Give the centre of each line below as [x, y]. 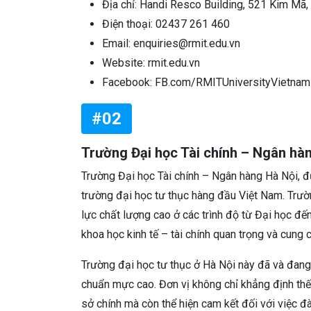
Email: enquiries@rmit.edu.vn [171, 43]
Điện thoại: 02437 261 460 [166, 24]
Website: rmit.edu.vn [151, 62]
